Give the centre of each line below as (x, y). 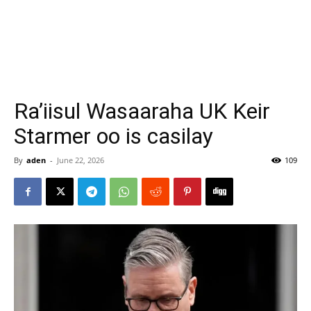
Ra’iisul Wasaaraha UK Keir (142, 111)
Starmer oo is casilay (114, 136)
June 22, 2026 (81, 160)
